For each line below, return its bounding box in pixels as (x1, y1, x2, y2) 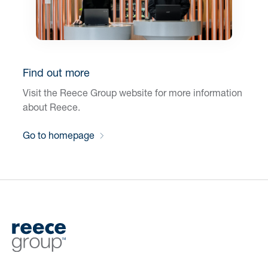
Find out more (23, 66, 90, 80)
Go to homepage (23, 129, 95, 141)
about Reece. (23, 101, 80, 113)
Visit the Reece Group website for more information (23, 87, 242, 99)
